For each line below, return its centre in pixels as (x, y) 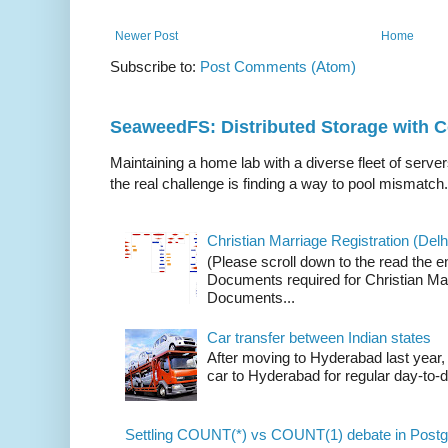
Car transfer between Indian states (318, 337)
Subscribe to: (155, 66)
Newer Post (146, 35)
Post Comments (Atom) (278, 66)
